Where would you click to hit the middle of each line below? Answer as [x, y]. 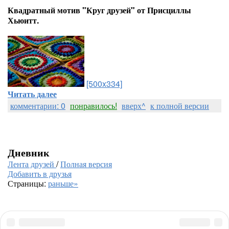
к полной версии [180, 106]
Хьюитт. [23, 20]
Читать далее [32, 94]
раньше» [63, 183]
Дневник [29, 152]
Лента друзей [32, 164]
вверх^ [134, 106]
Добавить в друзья [40, 174]
